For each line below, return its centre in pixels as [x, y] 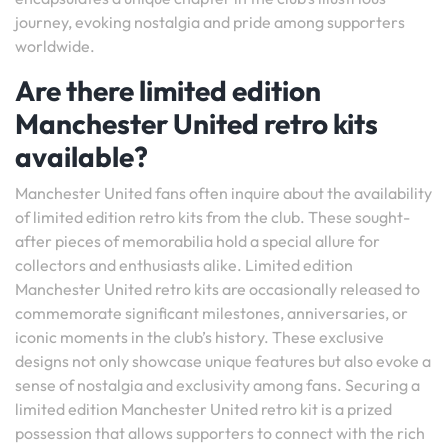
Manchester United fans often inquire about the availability [223, 193]
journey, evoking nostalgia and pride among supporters [210, 22]
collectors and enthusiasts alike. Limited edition [184, 265]
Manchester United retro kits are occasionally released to [217, 289]
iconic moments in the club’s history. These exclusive [199, 337]
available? [81, 156]
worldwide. [55, 46]
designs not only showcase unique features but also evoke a [223, 361]
